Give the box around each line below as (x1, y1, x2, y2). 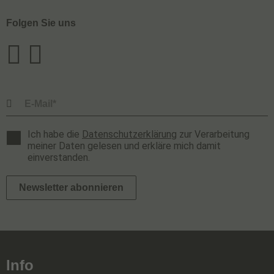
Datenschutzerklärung (82, 128, 177, 140)
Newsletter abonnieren (19, 182, 124, 193)
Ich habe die (28, 128, 82, 140)
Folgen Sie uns (6, 18, 76, 28)
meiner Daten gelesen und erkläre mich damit (28, 140, 221, 152)
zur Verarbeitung (177, 128, 250, 140)
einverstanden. (28, 152, 90, 163)
